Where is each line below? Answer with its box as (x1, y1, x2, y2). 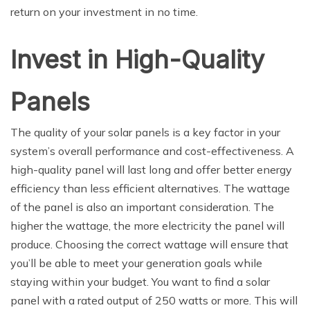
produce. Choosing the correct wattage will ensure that (10, 237, 289, 252)
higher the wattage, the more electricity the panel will (10, 219, 284, 233)
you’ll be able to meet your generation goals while (10, 256, 262, 271)
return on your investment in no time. (10, 5, 198, 19)
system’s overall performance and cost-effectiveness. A (10, 144, 294, 158)
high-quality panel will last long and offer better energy (10, 163, 292, 177)
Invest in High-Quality (10, 44, 264, 75)
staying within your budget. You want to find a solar (10, 275, 270, 289)
